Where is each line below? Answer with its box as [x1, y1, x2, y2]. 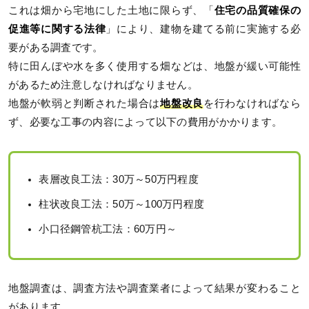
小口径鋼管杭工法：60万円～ [39, 223, 177, 235]
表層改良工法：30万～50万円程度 [39, 174, 199, 186]
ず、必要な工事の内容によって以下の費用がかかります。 [8, 117, 283, 128]
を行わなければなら [203, 98, 301, 110]
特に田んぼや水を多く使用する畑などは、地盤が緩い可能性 [8, 61, 301, 72]
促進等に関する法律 [8, 23, 106, 35]
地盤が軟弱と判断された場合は [8, 98, 161, 110]
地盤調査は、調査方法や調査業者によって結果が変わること [8, 283, 301, 295]
